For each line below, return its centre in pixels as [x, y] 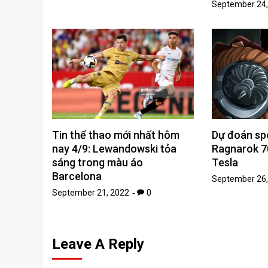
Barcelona [77, 176]
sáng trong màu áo [98, 163]
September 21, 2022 [91, 193]
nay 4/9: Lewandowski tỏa [114, 149]
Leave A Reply [98, 244]
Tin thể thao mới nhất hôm [116, 135]
